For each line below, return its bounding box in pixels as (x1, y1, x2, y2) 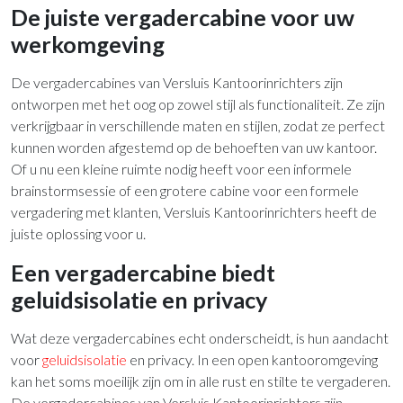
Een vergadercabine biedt (11, 258, 275, 286)
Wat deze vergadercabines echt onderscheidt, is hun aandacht (11, 328, 389, 346)
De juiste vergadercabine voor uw (11, 3, 354, 31)
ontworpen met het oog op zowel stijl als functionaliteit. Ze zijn (11, 94, 385, 112)
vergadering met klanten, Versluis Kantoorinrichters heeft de (11, 202, 377, 220)
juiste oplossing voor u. (11, 224, 146, 242)
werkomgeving (11, 30, 165, 58)
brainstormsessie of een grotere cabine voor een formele (11, 181, 359, 199)
